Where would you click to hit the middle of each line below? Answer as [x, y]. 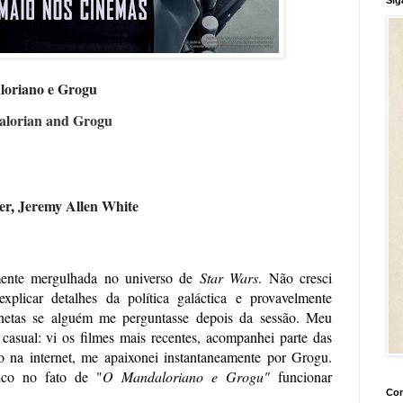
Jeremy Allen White [83, 205]
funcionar [301, 376]
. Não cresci [296, 277]
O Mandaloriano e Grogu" [186, 376]
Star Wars [229, 277]
